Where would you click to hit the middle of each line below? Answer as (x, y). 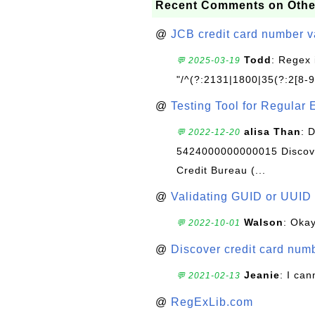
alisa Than (272, 131)
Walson (264, 222)
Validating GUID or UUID (241, 197)
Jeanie (262, 275)
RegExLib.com (212, 302)
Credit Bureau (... (221, 170)
